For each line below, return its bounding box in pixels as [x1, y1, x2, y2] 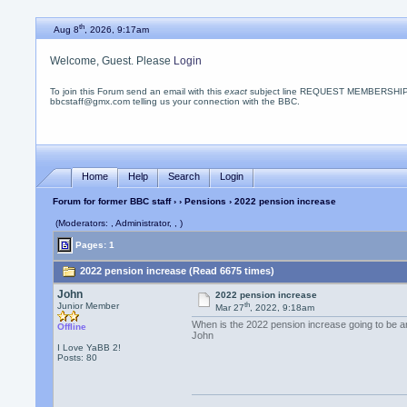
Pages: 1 [73, 239, 115, 250]
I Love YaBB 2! [57, 342, 122, 352]
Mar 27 [214, 303, 244, 313]
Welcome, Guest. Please [50, 55, 174, 67]
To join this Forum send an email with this [50, 86, 225, 96]
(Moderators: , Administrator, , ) [55, 218, 184, 228]
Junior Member [57, 301, 120, 311]
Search [168, 170, 201, 182]
